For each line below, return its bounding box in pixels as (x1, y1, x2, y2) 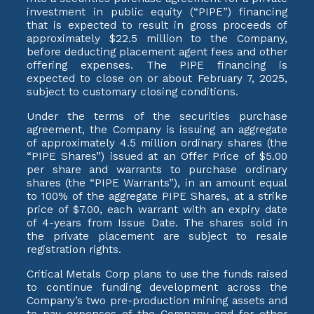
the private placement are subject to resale (27, 229, 287, 243)
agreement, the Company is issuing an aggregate (27, 123, 287, 137)
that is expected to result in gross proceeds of (27, 18, 287, 32)
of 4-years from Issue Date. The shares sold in (27, 216, 287, 230)
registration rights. (27, 243, 121, 257)
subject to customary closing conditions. (27, 85, 238, 99)
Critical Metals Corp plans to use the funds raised (27, 267, 287, 281)
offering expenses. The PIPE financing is (27, 58, 287, 72)
